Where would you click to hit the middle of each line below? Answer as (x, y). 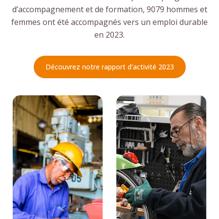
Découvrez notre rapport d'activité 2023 (109, 66)
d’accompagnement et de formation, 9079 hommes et (109, 9)
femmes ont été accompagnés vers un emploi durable (109, 22)
